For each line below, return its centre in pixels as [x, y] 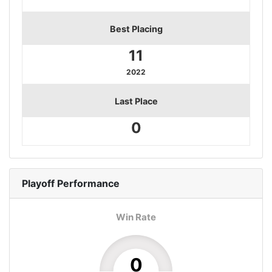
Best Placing [136, 29]
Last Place [136, 101]
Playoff [38, 183]
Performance [87, 183]
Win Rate [136, 217]
